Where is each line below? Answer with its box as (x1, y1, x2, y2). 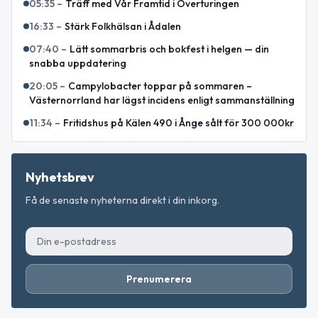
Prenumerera (126, 273, 192, 286)
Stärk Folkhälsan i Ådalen (65, 20, 181, 33)
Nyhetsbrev (26, 169, 94, 186)
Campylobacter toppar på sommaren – (68, 79, 252, 93)
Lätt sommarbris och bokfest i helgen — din (70, 43, 269, 56)
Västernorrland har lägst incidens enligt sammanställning (29, 94, 295, 107)
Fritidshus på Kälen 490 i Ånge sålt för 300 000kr (63, 116, 294, 130)
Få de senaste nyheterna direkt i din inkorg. (26, 194, 219, 207)
